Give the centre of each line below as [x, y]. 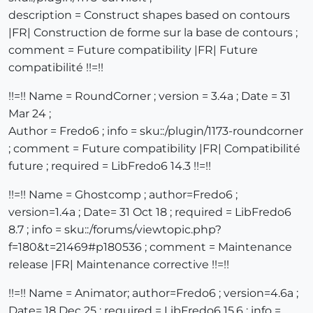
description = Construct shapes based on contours [149, 15]
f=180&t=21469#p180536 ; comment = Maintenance [150, 247]
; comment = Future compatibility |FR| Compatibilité [154, 149]
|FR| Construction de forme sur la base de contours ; [153, 33]
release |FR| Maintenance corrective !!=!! [119, 265]
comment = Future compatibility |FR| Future [133, 50]
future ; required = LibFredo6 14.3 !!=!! [110, 166]
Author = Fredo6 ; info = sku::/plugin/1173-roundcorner [156, 131]
